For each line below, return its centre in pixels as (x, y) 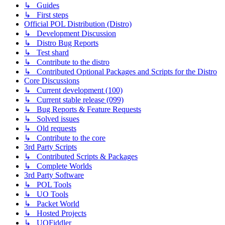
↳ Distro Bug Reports (61, 43)
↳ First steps (46, 15)
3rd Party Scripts (50, 147)
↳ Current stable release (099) (74, 99)
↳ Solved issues (52, 119)
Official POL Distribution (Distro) (78, 24)
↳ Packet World (52, 203)
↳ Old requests (50, 128)
